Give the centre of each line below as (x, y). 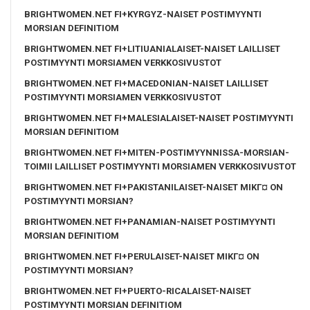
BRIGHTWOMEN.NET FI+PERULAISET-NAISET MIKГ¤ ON (142, 256)
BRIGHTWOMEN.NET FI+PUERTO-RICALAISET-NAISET (138, 291)
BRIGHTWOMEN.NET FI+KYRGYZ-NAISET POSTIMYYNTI (143, 14)
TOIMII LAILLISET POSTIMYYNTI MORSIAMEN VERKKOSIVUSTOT (160, 166)
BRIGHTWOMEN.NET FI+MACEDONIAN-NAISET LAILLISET (146, 83)
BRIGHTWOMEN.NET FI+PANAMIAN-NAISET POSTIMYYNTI (150, 221)
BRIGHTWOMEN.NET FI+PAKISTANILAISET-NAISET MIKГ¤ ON (154, 187)
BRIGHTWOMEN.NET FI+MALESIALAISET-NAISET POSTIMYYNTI (159, 118)
